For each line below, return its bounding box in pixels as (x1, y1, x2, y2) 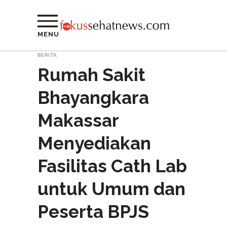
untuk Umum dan (37, 178, 185, 199)
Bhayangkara (37, 87, 149, 108)
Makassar (37, 110, 119, 131)
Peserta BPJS (37, 201, 149, 222)
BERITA (37, 52, 57, 58)
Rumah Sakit (37, 64, 145, 85)
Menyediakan (37, 133, 151, 154)
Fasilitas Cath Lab (37, 156, 187, 176)
